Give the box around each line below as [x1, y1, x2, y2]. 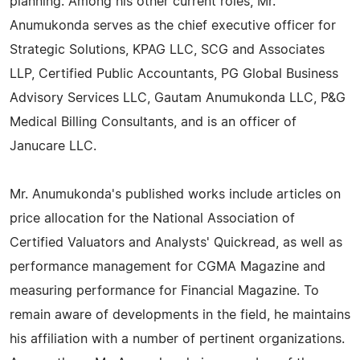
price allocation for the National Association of [10, 212, 295, 225]
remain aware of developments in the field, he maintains [10, 309, 350, 321]
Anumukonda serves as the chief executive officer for [10, 19, 336, 32]
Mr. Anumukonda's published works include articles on [10, 188, 341, 201]
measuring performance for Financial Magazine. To [10, 284, 319, 297]
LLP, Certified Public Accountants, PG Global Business [10, 67, 338, 80]
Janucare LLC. [10, 140, 96, 153]
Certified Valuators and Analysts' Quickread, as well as [10, 236, 342, 249]
